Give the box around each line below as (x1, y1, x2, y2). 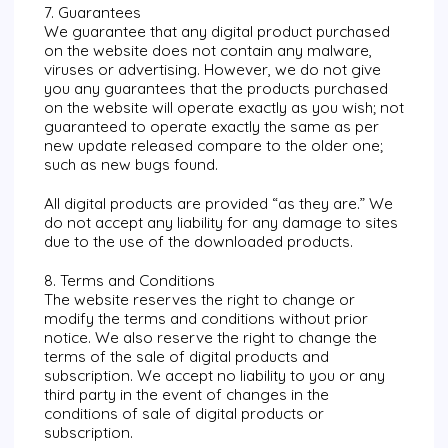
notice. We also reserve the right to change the (44, 328, 377, 347)
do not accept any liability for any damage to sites (44, 213, 398, 232)
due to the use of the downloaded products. (44, 232, 353, 251)
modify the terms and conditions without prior (44, 309, 368, 328)
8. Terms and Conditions (44, 271, 215, 290)
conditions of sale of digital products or (44, 404, 324, 423)
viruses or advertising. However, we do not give (44, 60, 381, 79)
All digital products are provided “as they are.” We (44, 194, 393, 213)
